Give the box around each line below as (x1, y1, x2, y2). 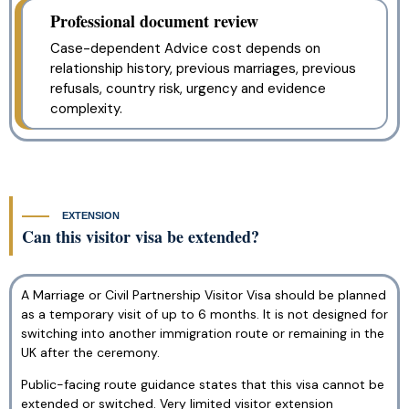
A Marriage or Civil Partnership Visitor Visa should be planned (21, 286, 386, 303)
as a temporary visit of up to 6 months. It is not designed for (21, 305, 388, 322)
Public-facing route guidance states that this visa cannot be (21, 376, 384, 393)
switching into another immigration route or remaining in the (21, 324, 384, 341)
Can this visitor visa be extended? (22, 224, 259, 248)
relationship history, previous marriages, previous (50, 58, 356, 78)
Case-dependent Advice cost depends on (50, 38, 320, 58)
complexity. (50, 99, 122, 118)
